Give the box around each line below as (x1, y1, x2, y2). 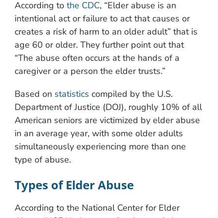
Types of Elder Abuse (15, 176, 134, 193)
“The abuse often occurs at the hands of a (15, 52, 180, 64)
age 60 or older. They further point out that (15, 38, 184, 51)
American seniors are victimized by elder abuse (15, 114, 200, 126)
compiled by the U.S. (89, 88, 173, 100)
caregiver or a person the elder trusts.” (15, 65, 165, 77)
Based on (15, 88, 54, 100)
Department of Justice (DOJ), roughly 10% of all (15, 101, 202, 113)
